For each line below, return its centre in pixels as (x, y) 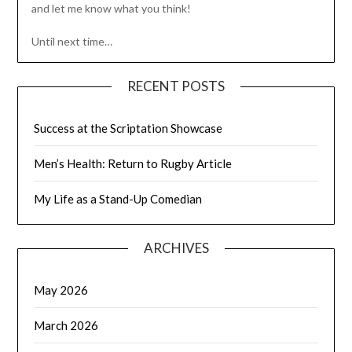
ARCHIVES (176, 248)
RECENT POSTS (176, 86)
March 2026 (66, 326)
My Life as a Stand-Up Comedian (118, 199)
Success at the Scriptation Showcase (128, 128)
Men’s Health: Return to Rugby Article (133, 164)
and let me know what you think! (111, 9)
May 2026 (61, 290)
